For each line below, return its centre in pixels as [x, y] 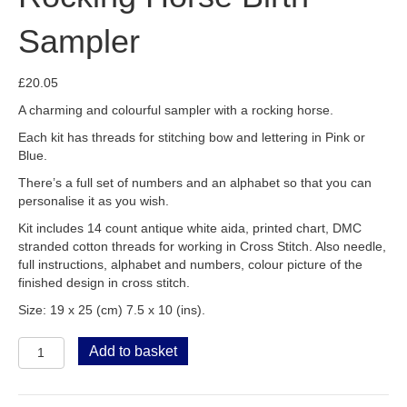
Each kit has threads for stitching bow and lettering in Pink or [192, 137]
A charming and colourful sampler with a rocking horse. [176, 109]
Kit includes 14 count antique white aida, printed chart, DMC [190, 228]
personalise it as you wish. [94, 200]
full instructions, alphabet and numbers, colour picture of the [190, 264]
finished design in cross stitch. [104, 282]
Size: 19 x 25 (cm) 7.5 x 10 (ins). [112, 309]
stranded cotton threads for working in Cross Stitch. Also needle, [202, 246]
